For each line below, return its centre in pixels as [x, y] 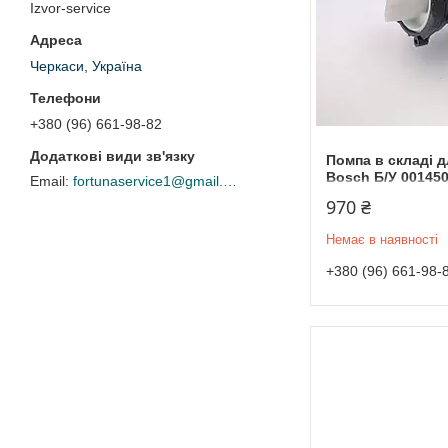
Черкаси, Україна [86, 66]
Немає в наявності [382, 239]
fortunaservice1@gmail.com [230, 181]
